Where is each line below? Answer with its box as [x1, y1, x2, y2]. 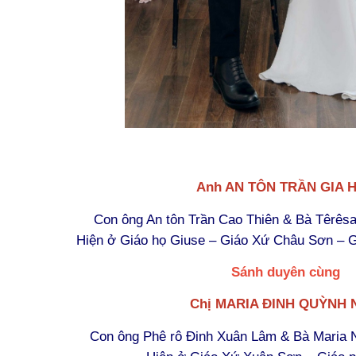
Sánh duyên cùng [230, 263, 340, 280]
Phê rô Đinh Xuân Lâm [143, 327, 277, 344]
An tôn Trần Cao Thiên [146, 211, 279, 227]
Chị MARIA [190, 295, 262, 311]
